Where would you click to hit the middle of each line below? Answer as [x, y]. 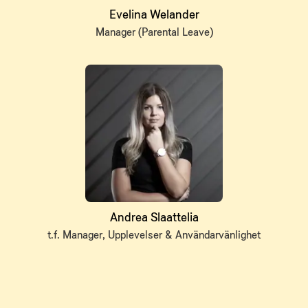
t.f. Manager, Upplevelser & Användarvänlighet [154, 234]
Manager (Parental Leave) [154, 31]
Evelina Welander [154, 14]
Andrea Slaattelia [154, 217]
